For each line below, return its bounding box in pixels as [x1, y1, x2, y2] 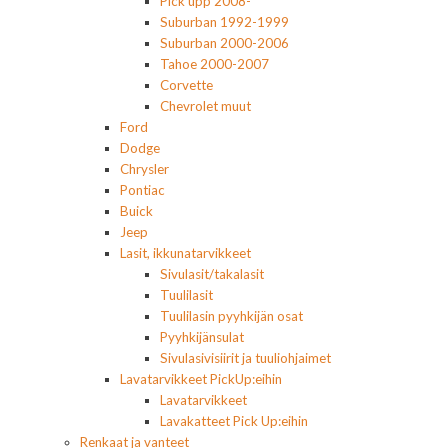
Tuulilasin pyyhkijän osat [160, 308, 303, 325]
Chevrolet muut [160, 98, 251, 115]
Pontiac [120, 182, 165, 199]
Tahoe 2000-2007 [160, 56, 269, 73]
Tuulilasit [160, 287, 213, 304]
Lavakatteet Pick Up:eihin [160, 413, 308, 430]
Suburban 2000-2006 [160, 35, 289, 52]
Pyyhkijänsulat [160, 329, 244, 346]
